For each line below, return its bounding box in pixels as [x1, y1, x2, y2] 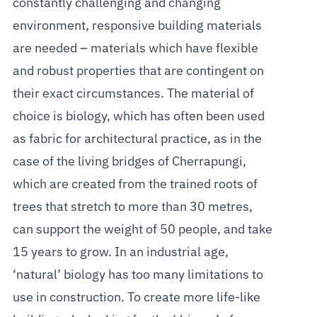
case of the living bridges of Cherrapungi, [12, 155, 246, 168]
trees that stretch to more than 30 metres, [12, 200, 253, 214]
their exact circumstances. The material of [12, 87, 254, 100]
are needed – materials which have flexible [12, 42, 258, 55]
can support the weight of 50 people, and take [12, 223, 272, 236]
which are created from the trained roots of [12, 178, 258, 191]
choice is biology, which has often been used [12, 110, 265, 123]
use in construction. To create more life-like [12, 291, 260, 304]
